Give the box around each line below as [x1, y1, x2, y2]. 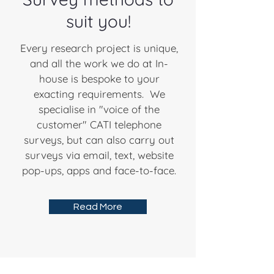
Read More [73, 202, 122, 212]
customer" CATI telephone [37, 118, 161, 131]
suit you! [65, 10, 131, 32]
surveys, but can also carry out [24, 133, 174, 146]
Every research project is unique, [20, 42, 178, 54]
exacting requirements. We [33, 87, 165, 100]
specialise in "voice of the [39, 103, 160, 116]
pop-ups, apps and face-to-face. [22, 164, 176, 177]
